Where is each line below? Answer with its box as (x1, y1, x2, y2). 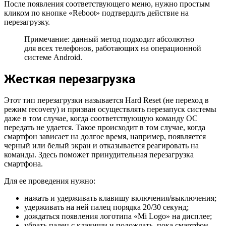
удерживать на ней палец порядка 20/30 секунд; (24, 203, 189, 212)
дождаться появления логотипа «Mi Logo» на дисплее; (24, 212, 212, 221)
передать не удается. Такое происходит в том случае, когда (4, 123, 205, 132)
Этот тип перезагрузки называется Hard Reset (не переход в (4, 96, 209, 105)
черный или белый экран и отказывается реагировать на (4, 141, 199, 150)
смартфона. (4, 159, 43, 168)
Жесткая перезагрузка (4, 72, 135, 86)
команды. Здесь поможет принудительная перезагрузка (4, 150, 194, 159)
